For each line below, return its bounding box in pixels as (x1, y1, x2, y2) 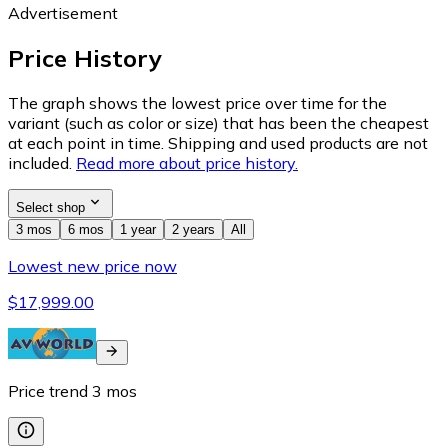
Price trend (8, 380, 88, 401)
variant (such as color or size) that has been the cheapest (8, 112, 429, 133)
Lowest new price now (8, 255, 177, 276)
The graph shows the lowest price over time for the (8, 92, 387, 113)
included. (8, 152, 72, 173)
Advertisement (8, 2, 118, 23)
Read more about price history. (76, 152, 298, 173)
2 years (172, 221, 215, 237)
